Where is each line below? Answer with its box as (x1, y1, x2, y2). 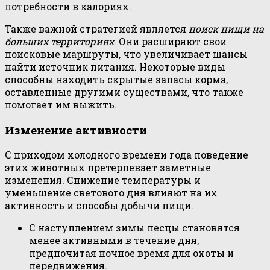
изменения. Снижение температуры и (5, 174, 201, 187)
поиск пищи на (189, 22, 264, 35)
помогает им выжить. (5, 98, 117, 111)
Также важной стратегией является (5, 22, 189, 35)
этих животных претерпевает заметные (5, 161, 211, 174)
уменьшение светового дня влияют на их (5, 186, 218, 199)
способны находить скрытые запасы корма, (5, 73, 228, 86)
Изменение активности (5, 122, 147, 137)
